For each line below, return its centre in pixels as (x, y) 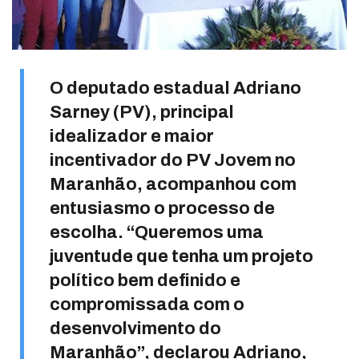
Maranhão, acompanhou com (173, 184)
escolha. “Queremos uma (157, 232)
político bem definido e (145, 280)
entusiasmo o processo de (162, 208)
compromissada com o (147, 304)
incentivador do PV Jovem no (173, 160)
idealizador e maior (132, 136)
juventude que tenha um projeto (182, 256)
